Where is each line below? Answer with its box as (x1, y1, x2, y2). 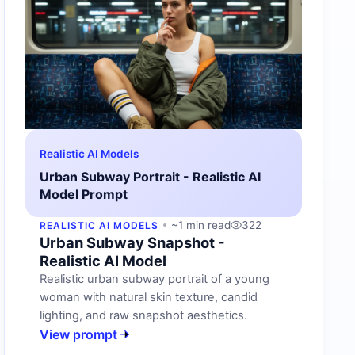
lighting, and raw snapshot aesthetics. (40, 307, 248, 323)
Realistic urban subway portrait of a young (40, 271, 270, 286)
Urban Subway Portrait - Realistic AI (40, 168, 261, 185)
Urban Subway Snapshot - (40, 233, 226, 251)
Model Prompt (40, 185, 128, 202)
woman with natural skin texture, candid (40, 289, 258, 304)
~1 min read (170, 218, 231, 231)
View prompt (40, 326, 118, 342)
